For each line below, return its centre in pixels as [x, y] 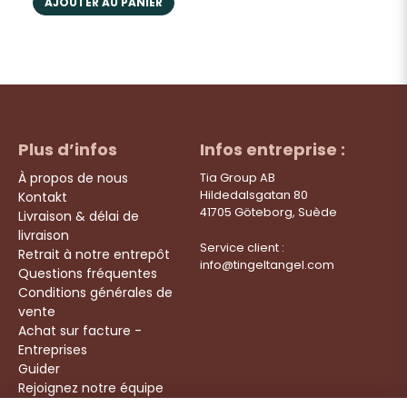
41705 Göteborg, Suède [268, 212]
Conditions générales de [95, 292]
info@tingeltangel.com [267, 264]
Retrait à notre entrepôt [94, 254]
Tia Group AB [237, 177]
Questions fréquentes [88, 273]
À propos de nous [73, 178]
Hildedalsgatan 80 [253, 194]
